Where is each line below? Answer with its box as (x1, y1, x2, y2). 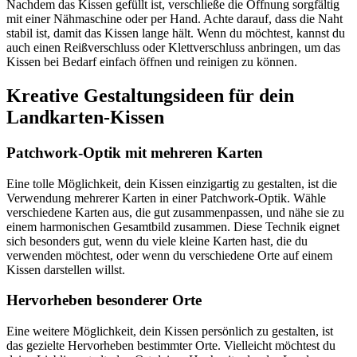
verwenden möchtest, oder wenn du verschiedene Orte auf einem (6, 248, 332, 262)
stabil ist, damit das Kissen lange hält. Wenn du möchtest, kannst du (6, 26, 345, 41)
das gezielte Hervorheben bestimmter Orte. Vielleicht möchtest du (6, 339, 335, 352)
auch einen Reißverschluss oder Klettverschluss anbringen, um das (6, 41, 340, 55)
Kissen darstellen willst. (6, 262, 125, 277)
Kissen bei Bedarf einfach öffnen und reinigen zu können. (6, 55, 297, 69)
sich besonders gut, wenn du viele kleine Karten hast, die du (6, 233, 308, 248)
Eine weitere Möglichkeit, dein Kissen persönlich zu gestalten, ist (6, 324, 333, 338)
